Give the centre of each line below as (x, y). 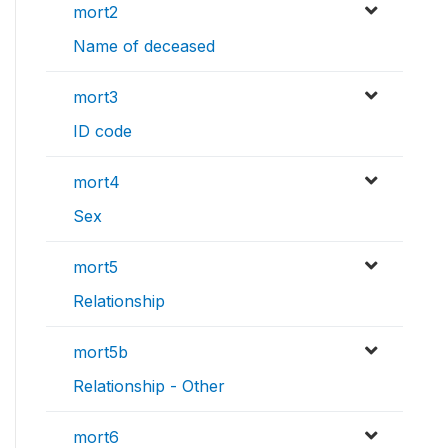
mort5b (100, 352)
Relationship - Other (149, 386)
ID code (102, 131)
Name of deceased (144, 46)
